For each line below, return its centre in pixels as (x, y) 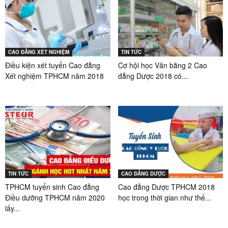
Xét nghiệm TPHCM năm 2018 (54, 76)
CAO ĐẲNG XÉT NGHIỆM (39, 52)
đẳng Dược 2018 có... (153, 76)
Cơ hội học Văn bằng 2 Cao (162, 65)
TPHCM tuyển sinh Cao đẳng (52, 187)
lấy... (12, 208)
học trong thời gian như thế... (164, 198)
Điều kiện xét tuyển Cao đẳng (53, 65)
